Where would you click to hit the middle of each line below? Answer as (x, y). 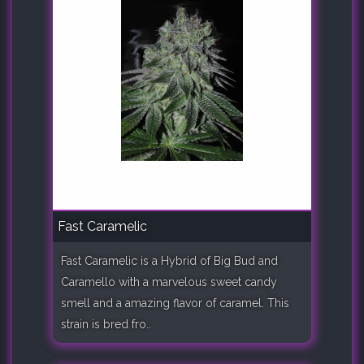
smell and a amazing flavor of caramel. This (175, 303)
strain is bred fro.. (106, 324)
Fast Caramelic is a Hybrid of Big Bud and (169, 260)
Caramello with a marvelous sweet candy (169, 282)
